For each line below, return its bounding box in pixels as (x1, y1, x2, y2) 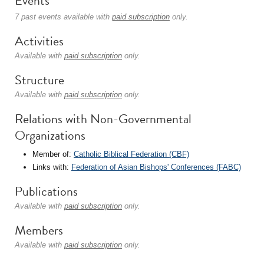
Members (15, 220, 63, 240)
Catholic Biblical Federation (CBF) (74, 150, 189, 159)
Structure (15, 70, 64, 90)
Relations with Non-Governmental (15, 109, 192, 128)
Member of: (32, 150, 74, 159)
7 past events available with (15, 12, 112, 21)
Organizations (15, 126, 85, 145)
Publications (15, 181, 78, 201)
